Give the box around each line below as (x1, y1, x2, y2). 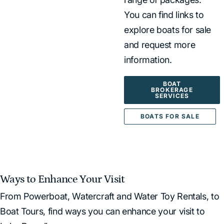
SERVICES (154, 91, 189, 99)
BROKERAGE (151, 85, 193, 93)
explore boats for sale (124, 24, 211, 35)
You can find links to (124, 9, 204, 20)
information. (124, 54, 172, 65)
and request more (124, 39, 195, 50)
